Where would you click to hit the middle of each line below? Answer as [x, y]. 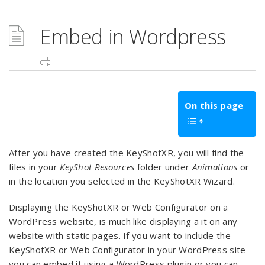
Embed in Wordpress [133, 37]
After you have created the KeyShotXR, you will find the [127, 153]
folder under [163, 167]
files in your [35, 167]
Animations [215, 167]
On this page [214, 106]
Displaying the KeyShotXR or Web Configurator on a [119, 207]
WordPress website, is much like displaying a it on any [123, 221]
